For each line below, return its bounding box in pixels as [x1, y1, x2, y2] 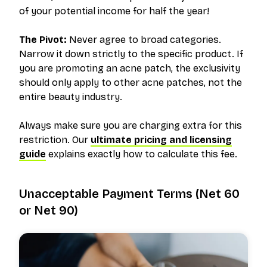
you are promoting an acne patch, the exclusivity [19, 63, 240, 74]
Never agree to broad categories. [67, 34, 221, 45]
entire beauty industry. [19, 91, 122, 103]
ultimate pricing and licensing [91, 134, 232, 145]
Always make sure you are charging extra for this [19, 120, 242, 131]
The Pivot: [19, 34, 67, 45]
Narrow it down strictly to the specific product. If [19, 48, 243, 60]
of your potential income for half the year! [19, 5, 209, 17]
